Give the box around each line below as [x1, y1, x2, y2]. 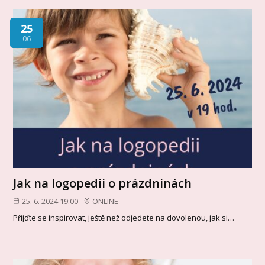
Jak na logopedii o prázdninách [13, 174, 192, 191]
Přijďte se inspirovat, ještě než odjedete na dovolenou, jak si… [13, 212, 235, 224]
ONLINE [92, 195, 119, 206]
